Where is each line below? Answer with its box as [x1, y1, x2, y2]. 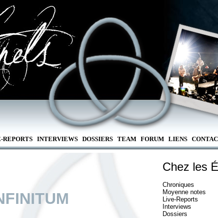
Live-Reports [163, 196, 198, 203]
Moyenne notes [163, 188, 206, 196]
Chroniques [163, 181, 194, 188]
